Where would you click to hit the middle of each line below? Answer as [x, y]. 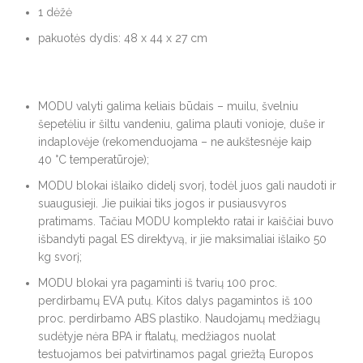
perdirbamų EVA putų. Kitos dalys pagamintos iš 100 [175, 301]
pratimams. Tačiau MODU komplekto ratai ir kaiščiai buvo [186, 222]
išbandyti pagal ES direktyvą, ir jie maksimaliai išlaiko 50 [182, 239]
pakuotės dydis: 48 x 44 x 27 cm [123, 38]
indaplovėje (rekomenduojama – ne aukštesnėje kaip [175, 142]
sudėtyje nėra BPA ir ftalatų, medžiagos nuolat [157, 337]
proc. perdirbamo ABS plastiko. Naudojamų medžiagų [179, 319]
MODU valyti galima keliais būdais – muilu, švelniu [168, 107]
